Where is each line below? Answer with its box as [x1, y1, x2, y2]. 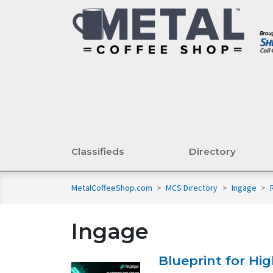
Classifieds [71, 146, 124, 158]
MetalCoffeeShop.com [71, 182, 152, 194]
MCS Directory [166, 182, 220, 194]
